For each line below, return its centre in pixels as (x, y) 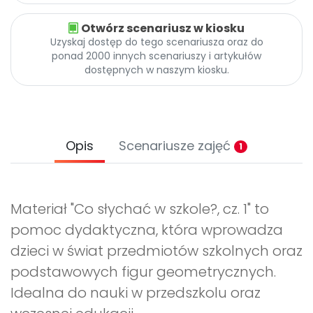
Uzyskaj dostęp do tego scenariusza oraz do (156, 42)
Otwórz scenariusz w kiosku (163, 29)
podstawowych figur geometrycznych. (143, 272)
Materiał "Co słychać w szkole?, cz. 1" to (140, 209)
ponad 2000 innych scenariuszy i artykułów (156, 56)
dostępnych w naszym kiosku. (156, 70)
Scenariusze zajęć (176, 146)
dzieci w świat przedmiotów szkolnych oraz (156, 251)
